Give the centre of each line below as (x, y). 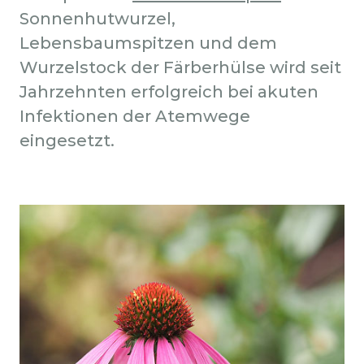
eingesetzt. (67, 141)
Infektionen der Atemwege (135, 117)
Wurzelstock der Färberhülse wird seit (180, 68)
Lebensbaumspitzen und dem (148, 43)
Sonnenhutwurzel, (97, 19)
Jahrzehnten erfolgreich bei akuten (169, 92)
